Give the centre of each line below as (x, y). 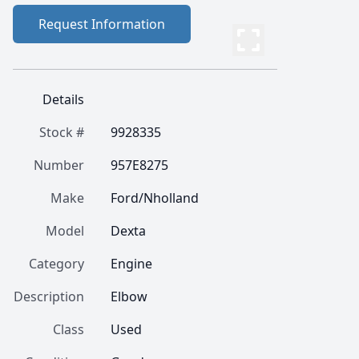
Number (59, 165)
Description (49, 296)
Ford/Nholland (155, 198)
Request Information (102, 24)
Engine (131, 264)
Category (56, 264)
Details (63, 99)
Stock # (62, 132)
